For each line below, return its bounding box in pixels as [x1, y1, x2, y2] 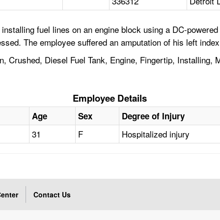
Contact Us [33, 190, 71, 200]
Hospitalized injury [122, 128, 190, 140]
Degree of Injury [122, 110, 185, 122]
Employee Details [73, 91, 147, 105]
